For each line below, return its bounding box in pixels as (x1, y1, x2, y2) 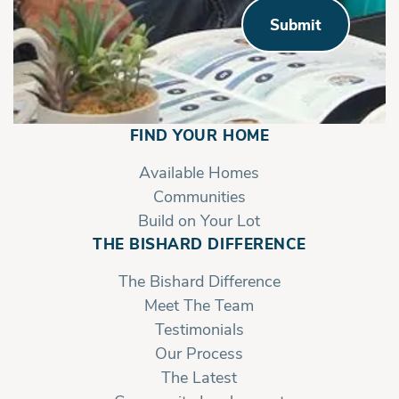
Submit (270, 13, 322, 35)
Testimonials (154, 317, 244, 339)
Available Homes (139, 160, 260, 183)
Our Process (155, 341, 244, 363)
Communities (152, 184, 246, 207)
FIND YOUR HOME (129, 124, 270, 145)
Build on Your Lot (138, 208, 261, 231)
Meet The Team (144, 293, 255, 315)
